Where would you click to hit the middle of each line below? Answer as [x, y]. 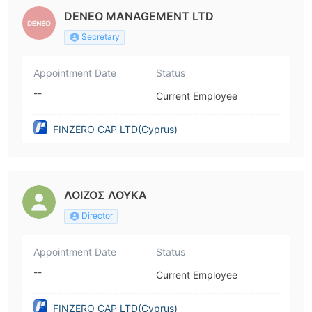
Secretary [101, 37]
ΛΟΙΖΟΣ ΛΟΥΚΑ [106, 195]
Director [97, 216]
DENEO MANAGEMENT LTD [139, 16]
